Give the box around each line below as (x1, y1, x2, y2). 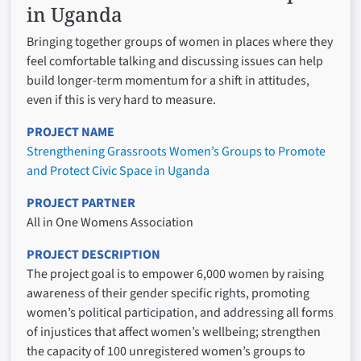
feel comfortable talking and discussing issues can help (27, 52, 323, 71)
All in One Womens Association (27, 214, 193, 232)
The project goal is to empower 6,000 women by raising (27, 265, 324, 284)
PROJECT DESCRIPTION (27, 246, 160, 264)
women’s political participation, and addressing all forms (27, 304, 334, 322)
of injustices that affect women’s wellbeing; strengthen (27, 323, 321, 342)
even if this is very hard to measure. (27, 91, 216, 110)
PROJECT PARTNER (27, 194, 135, 213)
